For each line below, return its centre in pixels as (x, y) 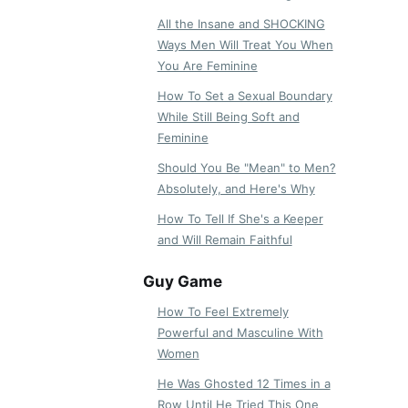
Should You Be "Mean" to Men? (246, 168)
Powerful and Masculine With (240, 333)
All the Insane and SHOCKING (241, 24)
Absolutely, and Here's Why (236, 189)
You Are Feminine (207, 66)
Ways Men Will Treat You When (245, 45)
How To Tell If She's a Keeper (240, 219)
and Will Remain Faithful (224, 240)
